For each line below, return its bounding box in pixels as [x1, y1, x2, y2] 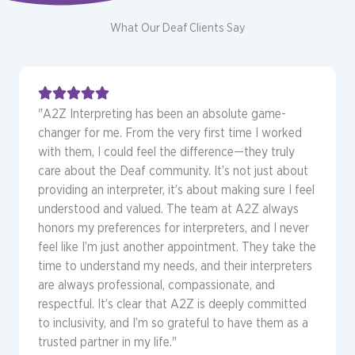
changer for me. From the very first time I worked [38, 124, 302, 140]
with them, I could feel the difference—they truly [38, 143, 295, 159]
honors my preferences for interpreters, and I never [38, 219, 309, 235]
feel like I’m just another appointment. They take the [38, 239, 316, 254]
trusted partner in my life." [38, 334, 177, 349]
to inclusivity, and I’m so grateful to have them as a [38, 315, 308, 330]
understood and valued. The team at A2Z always [38, 200, 299, 216]
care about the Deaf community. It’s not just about [38, 162, 308, 178]
